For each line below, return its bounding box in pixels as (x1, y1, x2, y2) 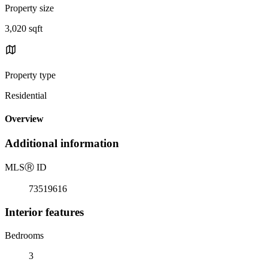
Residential (5, 90, 47, 100)
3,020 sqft (5, 23, 42, 33)
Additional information (5, 137, 119, 150)
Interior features (5, 205, 84, 218)
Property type (5, 69, 56, 80)
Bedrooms (5, 230, 44, 240)
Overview (5, 114, 44, 124)
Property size (5, 2, 54, 13)
